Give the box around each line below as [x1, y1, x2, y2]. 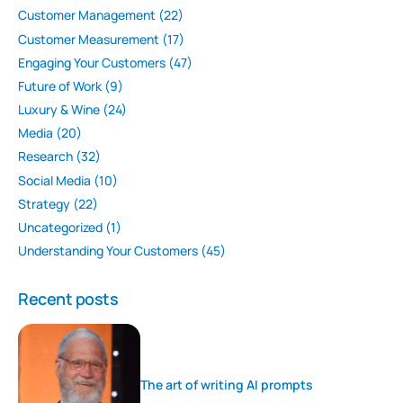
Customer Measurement [18, 30, 159, 48]
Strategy [18, 194, 70, 212]
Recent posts [18, 288, 119, 310]
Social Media [18, 171, 91, 189]
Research [18, 148, 73, 166]
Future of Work [18, 76, 102, 94]
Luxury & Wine [18, 101, 100, 119]
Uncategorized [18, 219, 103, 237]
